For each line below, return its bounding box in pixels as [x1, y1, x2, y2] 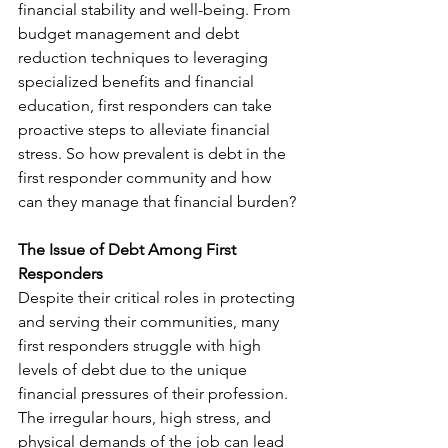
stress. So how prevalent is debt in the [18, 144, 290, 163]
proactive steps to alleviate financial [18, 120, 274, 139]
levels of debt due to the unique [18, 360, 251, 379]
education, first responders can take [18, 96, 276, 115]
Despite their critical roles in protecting [18, 288, 299, 307]
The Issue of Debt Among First [18, 240, 240, 259]
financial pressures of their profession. [18, 384, 292, 403]
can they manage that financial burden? [18, 192, 300, 211]
